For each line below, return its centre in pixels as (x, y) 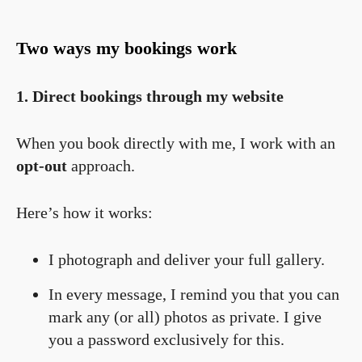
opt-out (42, 165)
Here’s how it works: (84, 212)
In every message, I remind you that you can (194, 294)
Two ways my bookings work (126, 48)
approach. (101, 165)
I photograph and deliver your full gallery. (187, 259)
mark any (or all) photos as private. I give (185, 316)
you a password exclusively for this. (166, 339)
